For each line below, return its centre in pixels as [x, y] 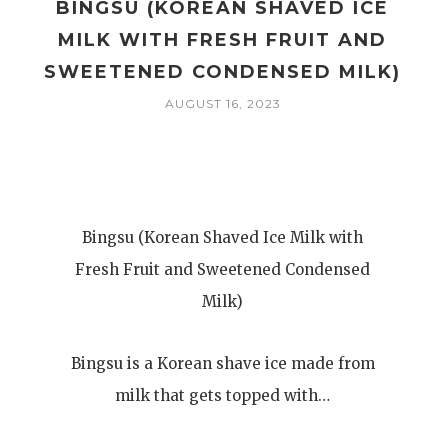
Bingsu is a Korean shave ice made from [222, 363]
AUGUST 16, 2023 [222, 103]
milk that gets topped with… [223, 395]
